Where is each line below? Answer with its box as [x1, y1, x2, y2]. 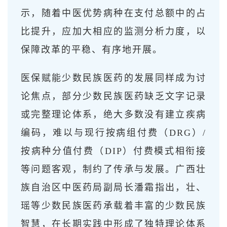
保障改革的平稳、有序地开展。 [21, 44, 163, 55]
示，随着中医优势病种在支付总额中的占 [21, 8, 206, 18]
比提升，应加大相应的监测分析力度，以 [21, 26, 206, 36]
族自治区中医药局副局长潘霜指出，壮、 [21, 182, 206, 193]
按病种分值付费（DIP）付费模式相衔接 [21, 145, 206, 156]
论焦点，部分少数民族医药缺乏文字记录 [21, 91, 206, 101]
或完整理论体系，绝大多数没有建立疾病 [21, 109, 206, 120]
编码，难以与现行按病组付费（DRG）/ [21, 127, 206, 138]
